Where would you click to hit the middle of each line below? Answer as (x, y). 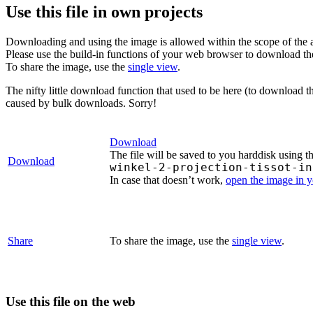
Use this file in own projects (104, 12)
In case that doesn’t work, (168, 180)
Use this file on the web (71, 302)
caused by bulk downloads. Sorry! (81, 103)
